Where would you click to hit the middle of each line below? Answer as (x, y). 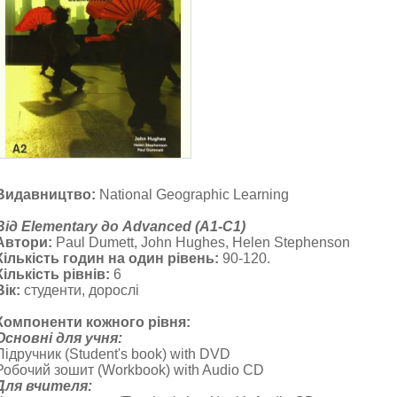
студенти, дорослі (80, 290)
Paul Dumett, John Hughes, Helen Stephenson (203, 242)
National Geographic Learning (192, 195)
